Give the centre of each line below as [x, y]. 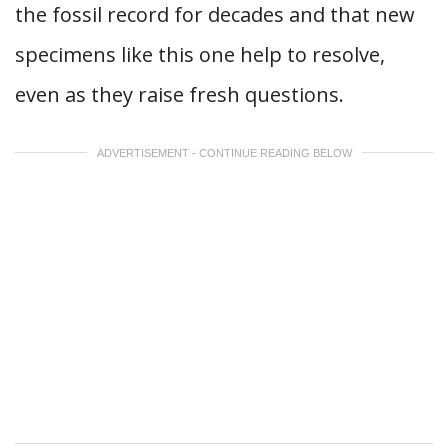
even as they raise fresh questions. [179, 94]
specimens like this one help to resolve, [200, 54]
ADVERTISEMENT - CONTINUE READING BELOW [224, 152]
